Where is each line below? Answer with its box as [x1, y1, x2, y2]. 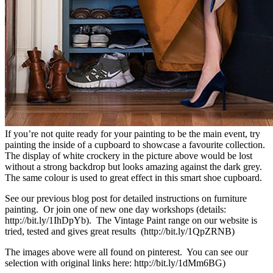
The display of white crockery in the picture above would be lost [5, 150, 252, 161]
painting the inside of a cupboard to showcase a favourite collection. [5, 139, 268, 150]
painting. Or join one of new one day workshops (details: [5, 204, 226, 214]
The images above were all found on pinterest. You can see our [5, 246, 248, 257]
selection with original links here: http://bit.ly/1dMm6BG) [5, 257, 225, 268]
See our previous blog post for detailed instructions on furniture [5, 193, 247, 204]
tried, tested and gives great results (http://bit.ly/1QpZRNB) [5, 225, 235, 236]
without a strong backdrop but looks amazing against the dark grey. [5, 161, 262, 172]
